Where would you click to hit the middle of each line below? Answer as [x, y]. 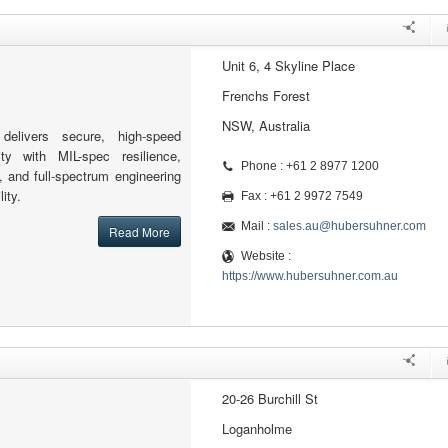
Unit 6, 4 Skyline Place [288, 65]
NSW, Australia [265, 125]
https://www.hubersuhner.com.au [309, 276]
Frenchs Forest [265, 95]
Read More [139, 231]
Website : [265, 256]
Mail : [256, 226]
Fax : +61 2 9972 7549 [301, 196]
